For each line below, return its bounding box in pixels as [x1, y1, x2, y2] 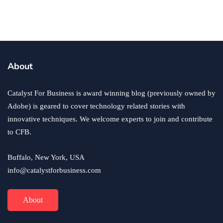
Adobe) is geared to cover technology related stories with [7, 102, 185, 111]
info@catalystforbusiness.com [7, 166, 101, 175]
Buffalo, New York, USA [7, 153, 85, 162]
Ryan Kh [16, 18, 37, 26]
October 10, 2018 [47, 18, 89, 26]
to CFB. [7, 128, 31, 136]
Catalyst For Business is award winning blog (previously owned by [7, 89, 216, 98]
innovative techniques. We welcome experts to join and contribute [7, 115, 213, 123]
